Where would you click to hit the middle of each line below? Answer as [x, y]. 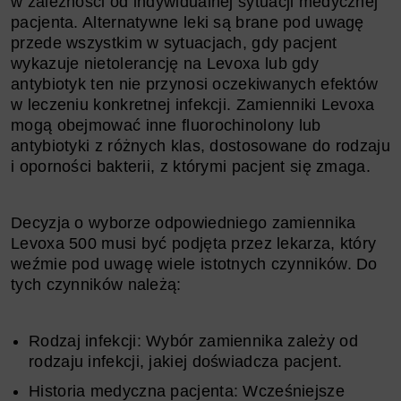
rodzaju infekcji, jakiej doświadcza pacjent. [186, 361]
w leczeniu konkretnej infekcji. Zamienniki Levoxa [193, 104]
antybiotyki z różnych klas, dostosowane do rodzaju [200, 145]
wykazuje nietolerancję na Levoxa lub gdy [165, 63]
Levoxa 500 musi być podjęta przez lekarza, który [194, 243]
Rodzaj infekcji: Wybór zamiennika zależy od [193, 341]
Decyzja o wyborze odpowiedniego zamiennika [183, 222]
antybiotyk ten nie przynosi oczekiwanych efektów [195, 84]
